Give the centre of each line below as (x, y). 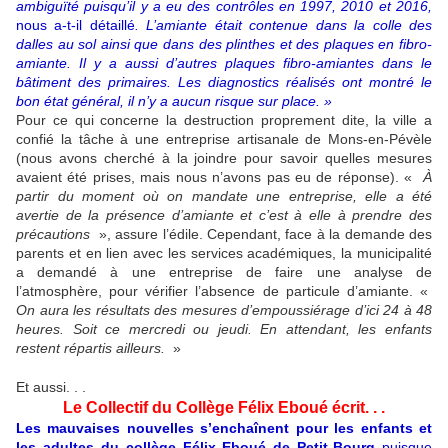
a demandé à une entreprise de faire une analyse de (224, 271)
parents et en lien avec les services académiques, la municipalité (224, 252)
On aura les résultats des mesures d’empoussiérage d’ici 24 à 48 (224, 309)
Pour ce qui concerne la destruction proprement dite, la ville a (224, 119)
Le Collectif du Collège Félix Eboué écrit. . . (224, 407)
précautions (53, 233)
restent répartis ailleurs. (90, 347)
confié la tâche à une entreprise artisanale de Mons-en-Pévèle (224, 138)
